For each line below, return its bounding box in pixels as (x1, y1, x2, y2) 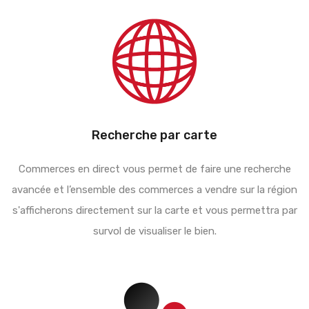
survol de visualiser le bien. (92, 224, 217, 237)
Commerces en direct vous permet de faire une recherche (18, 162, 291, 175)
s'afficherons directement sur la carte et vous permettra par (12, 203, 297, 217)
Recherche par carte (92, 127, 217, 143)
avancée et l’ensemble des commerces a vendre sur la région (12, 183, 297, 196)
